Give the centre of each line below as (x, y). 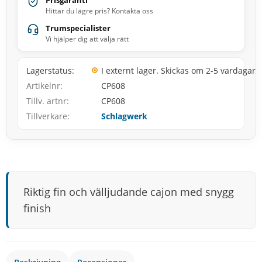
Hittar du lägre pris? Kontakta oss (99, 11)
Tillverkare (47, 116)
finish (37, 208)
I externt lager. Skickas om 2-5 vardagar (178, 71)
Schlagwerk (124, 116)
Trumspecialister (78, 28)
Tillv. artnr (46, 101)
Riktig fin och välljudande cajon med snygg (129, 192)
